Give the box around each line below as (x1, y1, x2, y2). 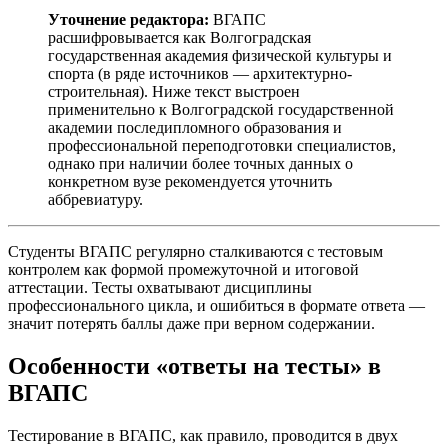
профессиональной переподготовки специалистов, (48, 136, 396, 154)
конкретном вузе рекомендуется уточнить (48, 172, 332, 190)
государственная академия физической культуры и (48, 46, 392, 64)
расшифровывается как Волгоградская (48, 28, 311, 46)
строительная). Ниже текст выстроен (48, 82, 300, 100)
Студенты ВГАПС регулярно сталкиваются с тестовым (8, 242, 383, 260)
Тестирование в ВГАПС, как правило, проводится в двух (8, 426, 398, 444)
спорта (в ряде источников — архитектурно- (48, 64, 352, 82)
